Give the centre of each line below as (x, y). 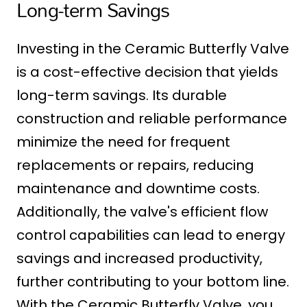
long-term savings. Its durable (122, 96)
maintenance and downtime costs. (138, 189)
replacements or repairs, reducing (135, 165)
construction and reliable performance (152, 119)
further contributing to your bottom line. (153, 282)
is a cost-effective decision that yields (147, 72)
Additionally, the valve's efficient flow (142, 212)
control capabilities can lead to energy (151, 235)
